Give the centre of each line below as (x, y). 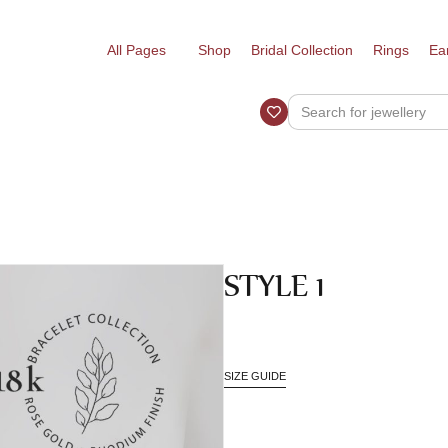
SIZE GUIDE (255, 376)
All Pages (136, 50)
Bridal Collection (302, 50)
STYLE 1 (274, 285)
